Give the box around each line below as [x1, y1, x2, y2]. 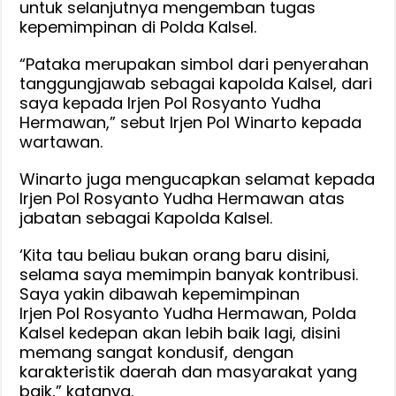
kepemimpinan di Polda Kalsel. [19, 15, 257, 38]
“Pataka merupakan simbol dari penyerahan [19, 52, 369, 75]
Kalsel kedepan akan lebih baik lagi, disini [19, 321, 341, 344]
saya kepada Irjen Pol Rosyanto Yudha [19, 91, 322, 114]
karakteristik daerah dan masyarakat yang [19, 360, 358, 383]
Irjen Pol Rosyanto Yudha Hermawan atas [19, 187, 346, 209]
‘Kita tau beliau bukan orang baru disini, [19, 243, 331, 266]
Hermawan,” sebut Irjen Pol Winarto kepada [19, 110, 362, 133]
